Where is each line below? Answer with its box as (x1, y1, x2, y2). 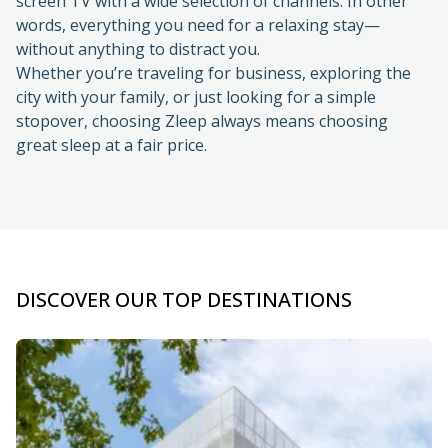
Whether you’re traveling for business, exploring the (16, 20, 411, 43)
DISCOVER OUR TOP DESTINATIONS (16, 244, 352, 272)
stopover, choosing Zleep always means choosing (16, 68, 388, 91)
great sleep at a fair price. (16, 92, 207, 115)
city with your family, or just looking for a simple (16, 44, 376, 67)
